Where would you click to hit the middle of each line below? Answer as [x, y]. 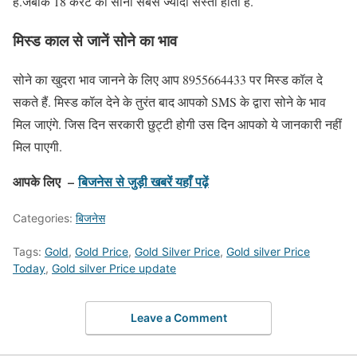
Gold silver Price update [114, 268]
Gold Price [102, 251]
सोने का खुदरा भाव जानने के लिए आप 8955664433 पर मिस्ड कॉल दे [168, 79]
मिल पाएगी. [37, 146]
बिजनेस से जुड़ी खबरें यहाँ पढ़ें [143, 181]
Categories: [44, 218]
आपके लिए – [45, 181]
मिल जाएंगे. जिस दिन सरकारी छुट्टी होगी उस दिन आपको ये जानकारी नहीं [177, 124]
